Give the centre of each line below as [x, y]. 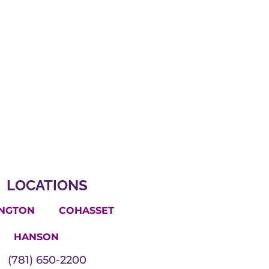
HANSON [37, 237]
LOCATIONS [47, 185]
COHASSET [86, 210]
